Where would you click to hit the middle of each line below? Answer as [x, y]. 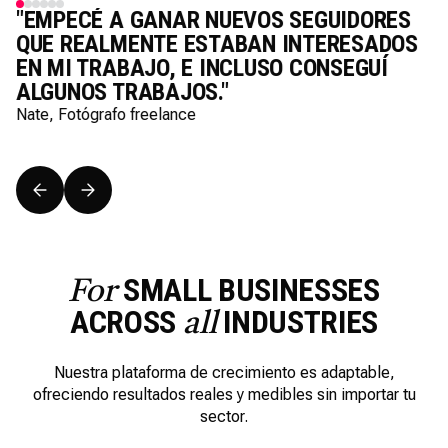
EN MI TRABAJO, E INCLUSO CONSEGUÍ [202, 68]
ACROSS [126, 322]
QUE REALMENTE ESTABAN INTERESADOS [217, 44]
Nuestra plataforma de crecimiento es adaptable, [224, 372]
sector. [224, 416]
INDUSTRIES [297, 322]
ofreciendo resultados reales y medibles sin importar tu [224, 394]
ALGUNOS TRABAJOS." [122, 92]
